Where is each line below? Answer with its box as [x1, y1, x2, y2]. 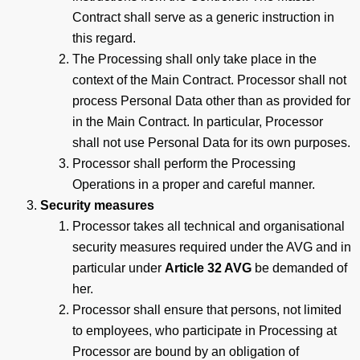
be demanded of [252, 260, 347, 275]
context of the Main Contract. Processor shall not [72, 72, 346, 87]
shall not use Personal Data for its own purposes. [72, 135, 350, 149]
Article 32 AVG [165, 260, 252, 275]
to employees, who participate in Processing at [72, 323, 337, 337]
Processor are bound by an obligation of [72, 344, 299, 358]
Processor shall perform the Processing [72, 156, 296, 170]
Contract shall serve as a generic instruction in [72, 10, 334, 24]
